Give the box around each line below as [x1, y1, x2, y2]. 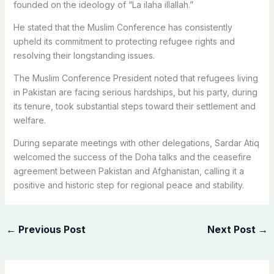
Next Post [207, 223, 259, 235]
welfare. [13, 114, 46, 125]
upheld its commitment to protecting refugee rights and [13, 35, 235, 46]
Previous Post [15, 223, 86, 235]
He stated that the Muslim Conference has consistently [13, 21, 232, 32]
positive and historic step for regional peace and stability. [13, 179, 244, 190]
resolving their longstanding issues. [13, 50, 155, 61]
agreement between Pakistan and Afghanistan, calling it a [13, 165, 244, 176]
